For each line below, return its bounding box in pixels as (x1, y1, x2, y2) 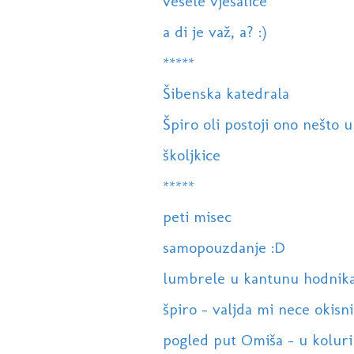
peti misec (162, 207, 232, 227)
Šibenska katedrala (162, 84, 289, 104)
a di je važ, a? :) (162, 22, 267, 42)
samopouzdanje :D (162, 238, 285, 258)
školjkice (162, 145, 220, 165)
